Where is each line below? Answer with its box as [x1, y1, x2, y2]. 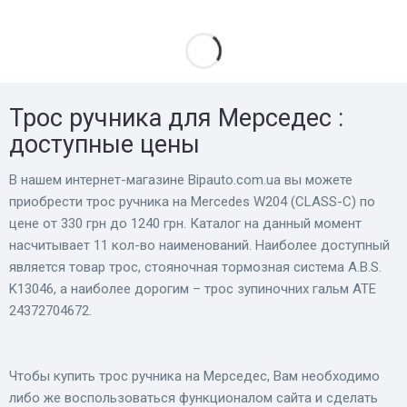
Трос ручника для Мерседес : [9, 103, 343, 133]
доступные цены [9, 129, 200, 159]
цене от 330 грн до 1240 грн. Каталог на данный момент [9, 214, 362, 232]
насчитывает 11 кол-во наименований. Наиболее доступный [9, 236, 390, 253]
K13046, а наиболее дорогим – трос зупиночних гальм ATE [9, 280, 376, 297]
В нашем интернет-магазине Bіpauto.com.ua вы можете [9, 171, 352, 188]
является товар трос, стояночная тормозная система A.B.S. [9, 258, 382, 275]
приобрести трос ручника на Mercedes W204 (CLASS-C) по [9, 193, 375, 210]
